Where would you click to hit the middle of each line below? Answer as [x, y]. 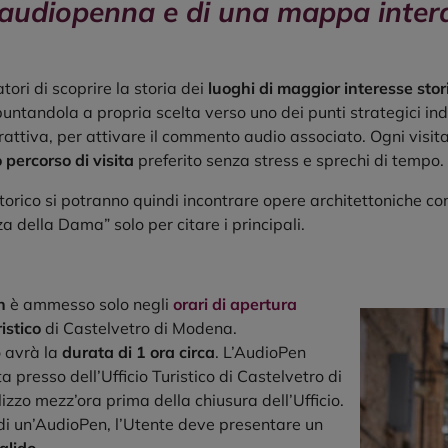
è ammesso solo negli [87, 304]
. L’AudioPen [260, 352]
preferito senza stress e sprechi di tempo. [289, 160]
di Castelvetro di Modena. [139, 328]
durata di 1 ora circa [138, 352]
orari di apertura [235, 304]
